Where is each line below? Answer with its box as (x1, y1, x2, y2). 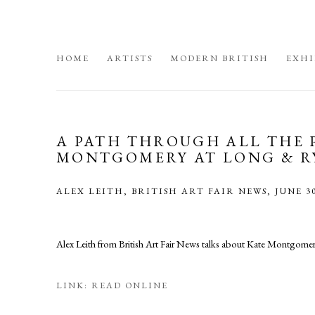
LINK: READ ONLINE (56, 278, 168, 291)
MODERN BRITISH (170, 51, 269, 64)
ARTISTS (107, 51, 153, 64)
